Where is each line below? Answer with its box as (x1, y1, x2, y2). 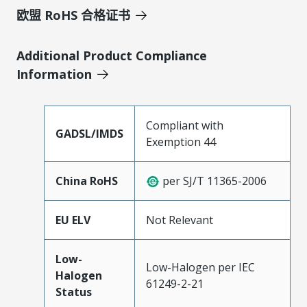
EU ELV (56, 212, 90, 228)
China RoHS (56, 173, 118, 188)
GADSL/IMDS (56, 125, 123, 141)
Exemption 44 (146, 134, 216, 149)
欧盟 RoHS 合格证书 (16, 6, 130, 23)
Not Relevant (146, 212, 213, 228)
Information (16, 65, 92, 82)
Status (56, 284, 92, 299)
